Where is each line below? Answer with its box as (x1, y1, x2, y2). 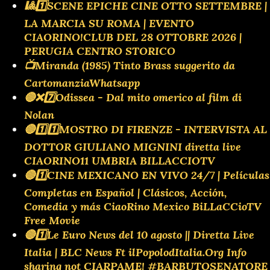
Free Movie (24, 213, 80, 227)
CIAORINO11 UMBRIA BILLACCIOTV (24, 153, 215, 168)
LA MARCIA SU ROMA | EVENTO (24, 16, 194, 30)
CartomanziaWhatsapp (24, 75, 140, 90)
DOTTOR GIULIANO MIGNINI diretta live (24, 139, 241, 154)
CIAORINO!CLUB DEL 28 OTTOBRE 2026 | (24, 30, 242, 44)
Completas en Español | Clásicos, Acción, (24, 185, 227, 199)
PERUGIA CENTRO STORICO (24, 43, 175, 58)
